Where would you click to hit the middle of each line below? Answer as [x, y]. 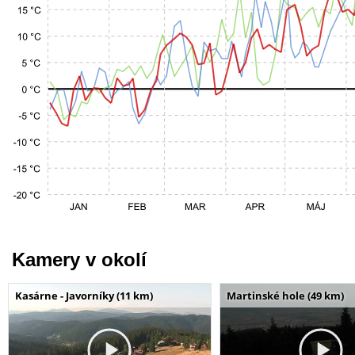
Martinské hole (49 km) [285, 295]
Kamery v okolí [79, 259]
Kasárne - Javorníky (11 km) [84, 295]
